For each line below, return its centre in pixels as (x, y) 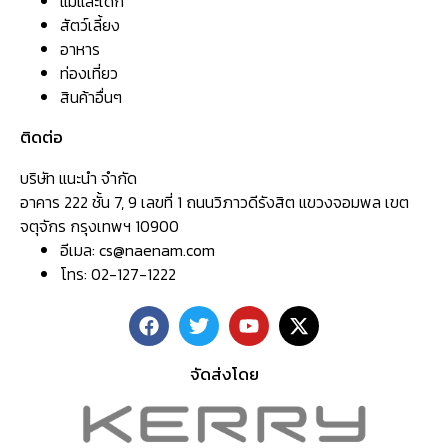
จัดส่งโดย (224, 374)
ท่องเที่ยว (89, 73)
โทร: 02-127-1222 (118, 274)
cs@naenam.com (157, 250)
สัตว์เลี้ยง (90, 25)
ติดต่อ (41, 137)
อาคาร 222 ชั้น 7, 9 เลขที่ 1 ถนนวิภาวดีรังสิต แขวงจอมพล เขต (214, 202)
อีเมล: (79, 250)
